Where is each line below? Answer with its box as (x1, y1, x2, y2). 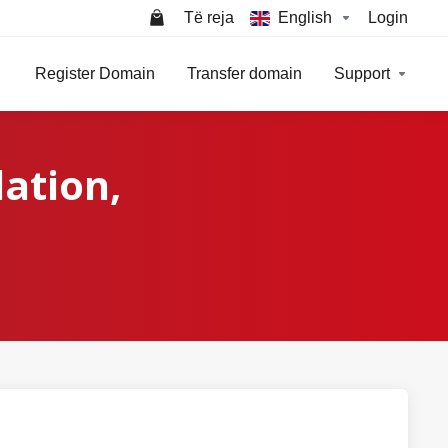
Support (334, 65, 390, 82)
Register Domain (35, 65, 155, 82)
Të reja (184, 9, 234, 26)
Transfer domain (187, 65, 302, 82)
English (278, 9, 332, 26)
